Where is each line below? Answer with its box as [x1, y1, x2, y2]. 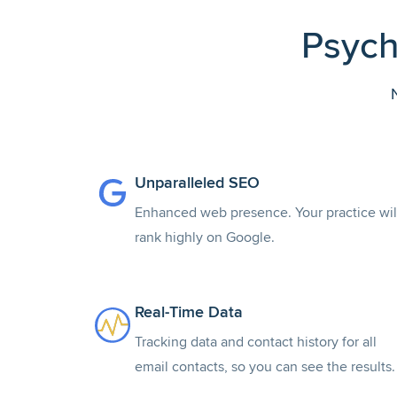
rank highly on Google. [135, 229, 275, 246]
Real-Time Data [135, 302, 243, 322]
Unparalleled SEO [135, 173, 260, 192]
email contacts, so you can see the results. [135, 358, 395, 376]
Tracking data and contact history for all [135, 333, 377, 351]
